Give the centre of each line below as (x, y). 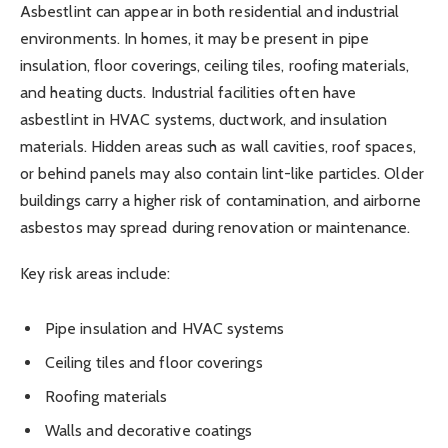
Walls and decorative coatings (149, 431)
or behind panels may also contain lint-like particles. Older (222, 173)
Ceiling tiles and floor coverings (154, 362)
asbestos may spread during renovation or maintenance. (215, 227)
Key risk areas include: (95, 273)
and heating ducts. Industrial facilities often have (188, 92)
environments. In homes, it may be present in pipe (194, 38)
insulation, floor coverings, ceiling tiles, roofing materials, (214, 65)
